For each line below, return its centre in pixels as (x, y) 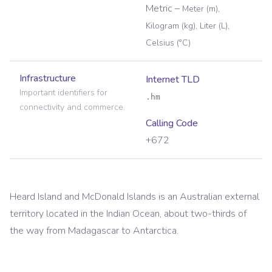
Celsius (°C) (168, 43)
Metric (159, 9)
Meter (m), (201, 9)
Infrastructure (48, 79)
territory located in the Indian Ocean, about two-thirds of (128, 214)
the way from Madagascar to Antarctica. (94, 231)
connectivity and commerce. (72, 107)
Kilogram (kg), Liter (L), (188, 26)
